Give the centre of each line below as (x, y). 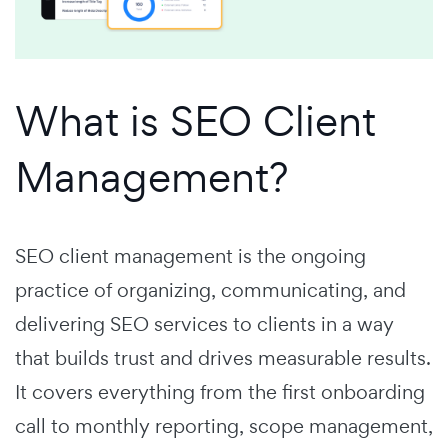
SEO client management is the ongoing (190, 256)
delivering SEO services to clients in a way (204, 324)
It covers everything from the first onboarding (220, 392)
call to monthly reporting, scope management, (224, 426)
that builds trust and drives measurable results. (223, 358)
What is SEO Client (195, 121)
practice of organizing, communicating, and (210, 290)
